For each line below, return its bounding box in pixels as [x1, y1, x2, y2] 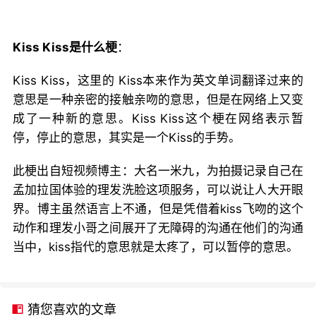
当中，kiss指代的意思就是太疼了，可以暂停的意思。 [13, 240, 298, 254]
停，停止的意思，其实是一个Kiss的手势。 [13, 130, 241, 145]
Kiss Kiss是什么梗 [13, 40, 117, 54]
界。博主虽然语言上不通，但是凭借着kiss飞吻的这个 [13, 202, 303, 216]
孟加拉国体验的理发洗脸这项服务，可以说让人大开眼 [13, 183, 303, 197]
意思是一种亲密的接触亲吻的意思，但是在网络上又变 [13, 92, 303, 107]
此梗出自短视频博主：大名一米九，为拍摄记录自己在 [13, 164, 303, 178]
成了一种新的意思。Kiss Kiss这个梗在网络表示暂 [13, 111, 303, 126]
